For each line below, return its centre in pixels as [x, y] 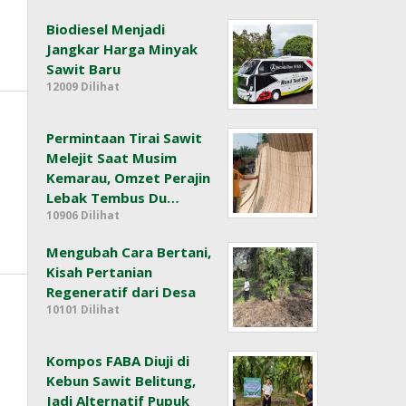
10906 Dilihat [83, 216]
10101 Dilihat [83, 310]
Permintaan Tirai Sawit [125, 138]
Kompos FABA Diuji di [118, 361]
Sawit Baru [84, 69]
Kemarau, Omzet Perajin [129, 178]
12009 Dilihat [83, 87]
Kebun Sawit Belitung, [121, 381]
